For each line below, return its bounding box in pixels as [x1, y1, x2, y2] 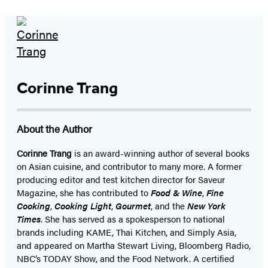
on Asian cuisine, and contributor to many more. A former [17, 160, 242, 173]
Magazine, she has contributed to [17, 186, 151, 199]
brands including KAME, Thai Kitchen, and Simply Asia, [17, 226, 236, 239]
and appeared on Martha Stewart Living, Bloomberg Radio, [17, 239, 251, 252]
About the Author [17, 121, 92, 136]
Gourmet [115, 199, 151, 212]
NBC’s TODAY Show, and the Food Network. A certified [17, 252, 234, 265]
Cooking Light [54, 199, 111, 212]
